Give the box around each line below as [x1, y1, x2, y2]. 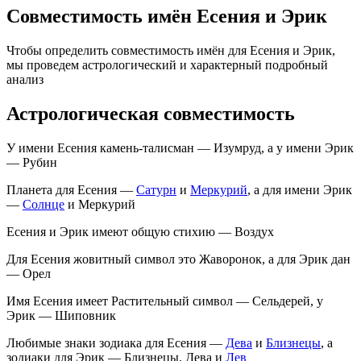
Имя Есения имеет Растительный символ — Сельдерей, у [6, 293, 323, 308]
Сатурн [136, 182, 176, 197]
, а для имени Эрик [247, 182, 352, 197]
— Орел [6, 266, 51, 280]
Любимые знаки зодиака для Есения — [6, 335, 226, 350]
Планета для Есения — [6, 182, 136, 197]
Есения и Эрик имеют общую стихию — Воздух [6, 224, 274, 239]
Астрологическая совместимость [6, 102, 295, 124]
